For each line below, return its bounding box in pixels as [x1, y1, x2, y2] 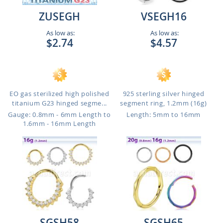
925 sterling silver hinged [122, 89, 205, 98]
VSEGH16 [140, 9, 187, 23]
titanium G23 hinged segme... [11, 99, 108, 108]
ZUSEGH [39, 9, 80, 23]
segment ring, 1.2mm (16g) [120, 99, 207, 108]
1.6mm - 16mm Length [23, 119, 96, 128]
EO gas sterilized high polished [9, 89, 110, 98]
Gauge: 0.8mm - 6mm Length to [8, 110, 111, 119]
